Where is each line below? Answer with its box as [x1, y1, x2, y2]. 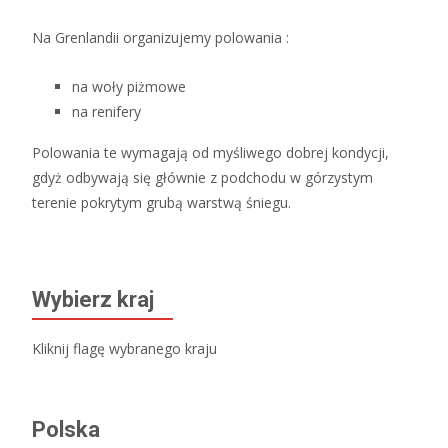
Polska [32, 417, 100, 443]
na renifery [72, 102, 141, 122]
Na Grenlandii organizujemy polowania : [32, 28, 289, 48]
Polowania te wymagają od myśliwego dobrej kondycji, [32, 143, 389, 163]
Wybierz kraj [32, 287, 154, 313]
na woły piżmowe [72, 77, 186, 97]
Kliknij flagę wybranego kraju [32, 339, 217, 359]
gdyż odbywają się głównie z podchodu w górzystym [32, 168, 373, 188]
